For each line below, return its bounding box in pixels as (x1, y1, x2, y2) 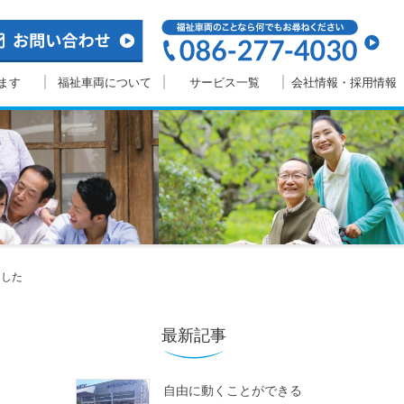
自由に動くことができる (162, 383, 302, 398)
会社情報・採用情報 (291, 75, 398, 89)
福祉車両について (58, 75, 152, 89)
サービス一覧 (188, 75, 260, 89)
